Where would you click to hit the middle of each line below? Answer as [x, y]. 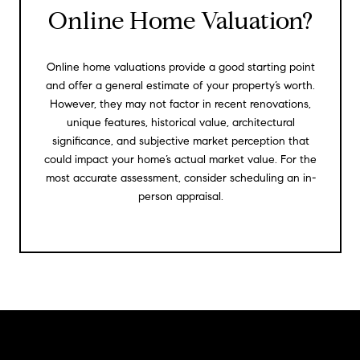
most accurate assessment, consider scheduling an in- [180, 178]
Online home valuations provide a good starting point [180, 67]
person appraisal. [180, 196]
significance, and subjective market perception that [180, 141]
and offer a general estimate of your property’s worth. [180, 85]
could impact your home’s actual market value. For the [180, 159]
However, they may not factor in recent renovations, [180, 104]
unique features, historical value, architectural [180, 122]
